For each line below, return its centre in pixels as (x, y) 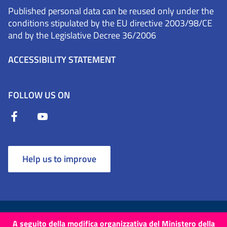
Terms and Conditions (38, 216)
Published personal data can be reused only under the (111, 11)
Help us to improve (59, 159)
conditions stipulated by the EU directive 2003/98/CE (110, 23)
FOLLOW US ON (39, 95)
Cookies (102, 216)
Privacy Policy (153, 216)
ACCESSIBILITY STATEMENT (62, 60)
